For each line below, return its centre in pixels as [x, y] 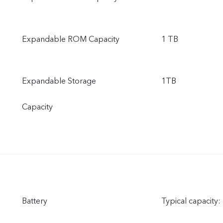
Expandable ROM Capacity [71, 39]
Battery [35, 201]
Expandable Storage [59, 81]
